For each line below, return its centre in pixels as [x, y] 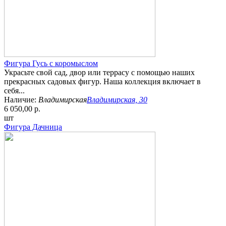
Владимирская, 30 [117, 100]
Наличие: [21, 100]
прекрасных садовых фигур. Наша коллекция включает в [102, 82]
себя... [14, 91]
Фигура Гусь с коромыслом [51, 64]
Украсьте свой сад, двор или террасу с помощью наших [99, 73]
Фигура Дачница [33, 127]
